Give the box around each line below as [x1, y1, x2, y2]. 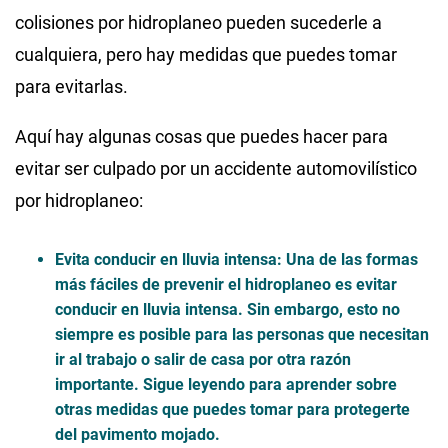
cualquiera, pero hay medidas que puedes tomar [15, 43, 397, 65]
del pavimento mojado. [55, 424, 220, 444]
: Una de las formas [277, 249, 418, 269]
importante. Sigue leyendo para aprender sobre [55, 374, 397, 394]
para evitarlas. [15, 75, 128, 97]
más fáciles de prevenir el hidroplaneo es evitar [55, 274, 397, 294]
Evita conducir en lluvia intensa [55, 249, 277, 269]
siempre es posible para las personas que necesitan [55, 324, 429, 344]
